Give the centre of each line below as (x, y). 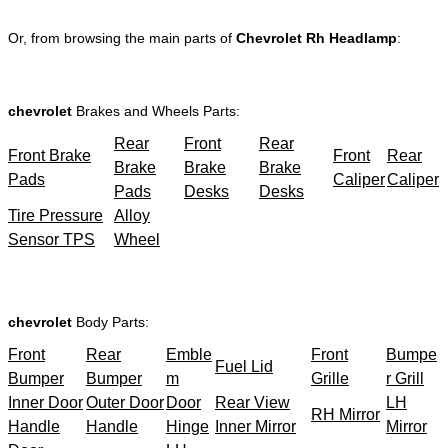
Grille (330, 378)
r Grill (405, 378)
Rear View (252, 402)
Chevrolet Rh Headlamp (316, 37)
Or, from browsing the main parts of (122, 37)
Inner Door (45, 402)
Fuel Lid (244, 366)
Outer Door (125, 402)
